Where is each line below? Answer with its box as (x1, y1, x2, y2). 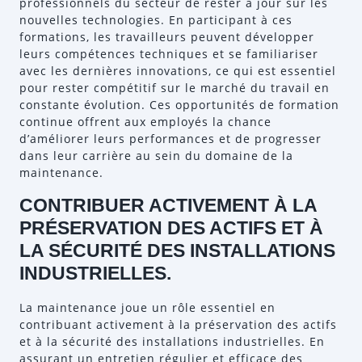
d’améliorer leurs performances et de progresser (19, 131, 322, 146)
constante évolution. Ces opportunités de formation (19, 97, 339, 112)
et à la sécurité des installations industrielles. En (19, 334, 325, 349)
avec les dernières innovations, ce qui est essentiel (19, 63, 336, 78)
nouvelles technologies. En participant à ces (19, 12, 293, 27)
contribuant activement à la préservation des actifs (19, 317, 337, 332)
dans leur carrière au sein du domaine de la (19, 148, 293, 163)
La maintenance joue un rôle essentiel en (19, 300, 276, 315)
